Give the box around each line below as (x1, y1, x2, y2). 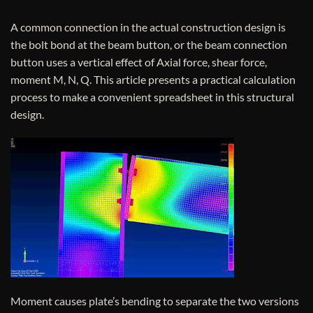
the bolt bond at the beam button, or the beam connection (10, 38, 287, 51)
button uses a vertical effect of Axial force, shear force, (10, 55, 267, 68)
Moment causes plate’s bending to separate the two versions (10, 293, 299, 307)
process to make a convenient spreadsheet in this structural (10, 90, 294, 103)
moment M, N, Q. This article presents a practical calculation (10, 73, 296, 86)
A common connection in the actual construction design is (10, 20, 286, 34)
